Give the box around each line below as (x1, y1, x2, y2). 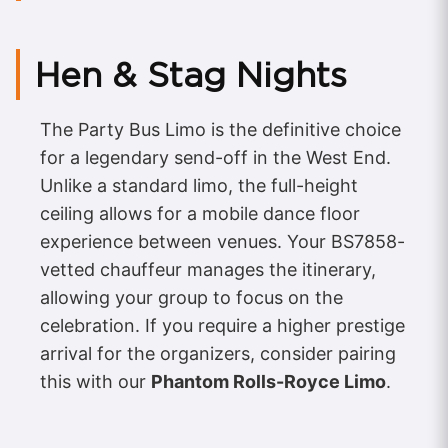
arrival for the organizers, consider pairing (40, 343, 396, 365)
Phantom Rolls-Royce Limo (151, 371, 386, 393)
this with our (40, 371, 151, 393)
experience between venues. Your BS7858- (40, 231, 405, 253)
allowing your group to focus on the (40, 287, 343, 309)
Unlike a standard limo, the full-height (40, 175, 358, 197)
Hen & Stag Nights (35, 54, 347, 96)
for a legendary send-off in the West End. (40, 147, 391, 169)
